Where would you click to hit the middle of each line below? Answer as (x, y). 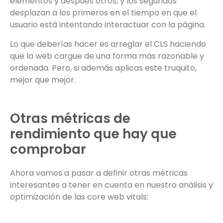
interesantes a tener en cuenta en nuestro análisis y (111, 185)
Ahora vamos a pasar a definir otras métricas (99, 173)
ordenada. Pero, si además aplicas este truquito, (103, 68)
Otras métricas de (70, 118)
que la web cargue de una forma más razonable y (107, 56)
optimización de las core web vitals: (79, 197)
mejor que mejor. (43, 80)
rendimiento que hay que (93, 134)
